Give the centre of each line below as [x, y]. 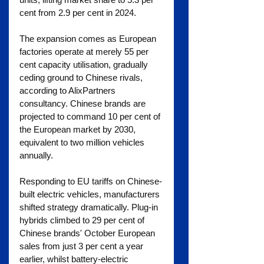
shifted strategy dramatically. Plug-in [90, 207]
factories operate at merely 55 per [85, 51]
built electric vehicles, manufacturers [91, 194]
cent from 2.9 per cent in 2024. [78, 12]
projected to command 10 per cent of [91, 116]
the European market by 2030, [79, 129]
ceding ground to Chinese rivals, [82, 77]
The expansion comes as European [89, 38]
